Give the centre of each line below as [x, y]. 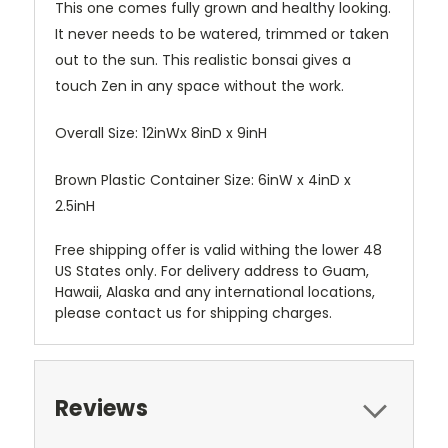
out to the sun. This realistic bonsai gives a [203, 60]
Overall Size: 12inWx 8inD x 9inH [161, 133]
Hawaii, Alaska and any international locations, [215, 292]
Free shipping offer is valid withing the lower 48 [218, 250]
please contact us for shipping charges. [193, 313]
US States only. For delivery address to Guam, [212, 271]
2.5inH [75, 206]
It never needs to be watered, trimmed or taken [222, 34]
